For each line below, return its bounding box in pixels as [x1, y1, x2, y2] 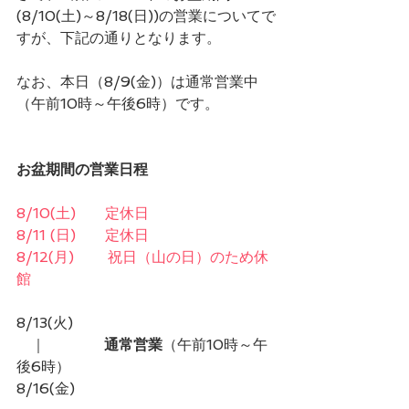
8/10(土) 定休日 [16, 204, 149, 222]
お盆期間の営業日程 [16, 160, 148, 178]
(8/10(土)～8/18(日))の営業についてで [16, 6, 276, 25]
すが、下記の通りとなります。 [16, 28, 221, 47]
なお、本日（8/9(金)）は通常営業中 [16, 72, 258, 90]
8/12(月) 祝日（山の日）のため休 [16, 247, 268, 266]
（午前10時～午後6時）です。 [16, 94, 219, 112]
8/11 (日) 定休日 [16, 225, 149, 244]
